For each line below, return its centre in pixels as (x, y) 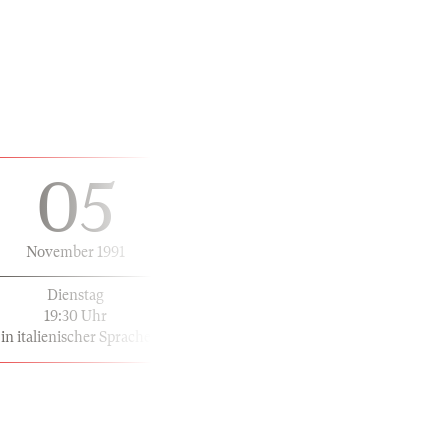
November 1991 (75, 251)
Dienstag (75, 294)
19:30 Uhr (75, 315)
